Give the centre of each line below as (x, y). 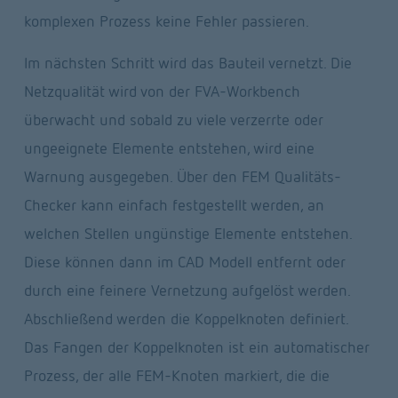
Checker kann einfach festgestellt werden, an (174, 205)
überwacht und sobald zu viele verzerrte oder (173, 120)
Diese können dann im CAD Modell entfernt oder (184, 262)
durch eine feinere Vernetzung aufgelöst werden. (187, 291)
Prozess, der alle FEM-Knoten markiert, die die (176, 376)
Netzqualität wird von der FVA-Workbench (162, 92)
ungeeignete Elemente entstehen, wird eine (169, 148)
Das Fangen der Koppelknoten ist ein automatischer (196, 347)
